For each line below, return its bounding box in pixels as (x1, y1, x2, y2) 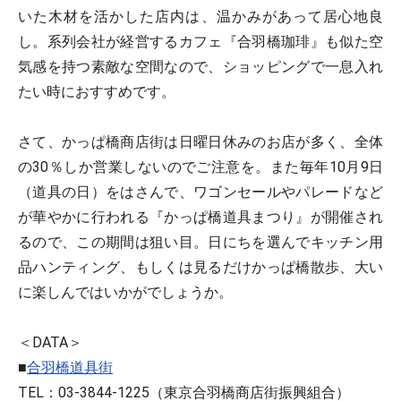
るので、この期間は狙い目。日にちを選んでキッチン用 (18, 234, 383, 251)
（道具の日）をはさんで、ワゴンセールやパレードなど (18, 183, 383, 200)
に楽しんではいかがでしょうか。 (18, 284, 233, 301)
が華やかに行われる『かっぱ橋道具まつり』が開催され (18, 209, 383, 226)
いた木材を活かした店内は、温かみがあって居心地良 (18, 8, 383, 25)
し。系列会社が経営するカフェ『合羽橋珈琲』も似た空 (18, 33, 383, 50)
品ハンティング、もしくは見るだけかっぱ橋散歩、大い (18, 259, 383, 276)
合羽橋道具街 (27, 359, 113, 376)
